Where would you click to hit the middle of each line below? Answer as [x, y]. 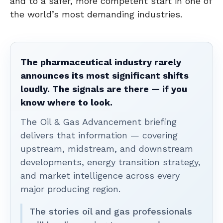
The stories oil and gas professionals [111, 211]
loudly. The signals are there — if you [104, 89]
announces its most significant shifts [105, 75]
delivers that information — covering [99, 135]
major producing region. [70, 189]
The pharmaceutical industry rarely [101, 62]
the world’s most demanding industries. [96, 14]
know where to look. [66, 102]
